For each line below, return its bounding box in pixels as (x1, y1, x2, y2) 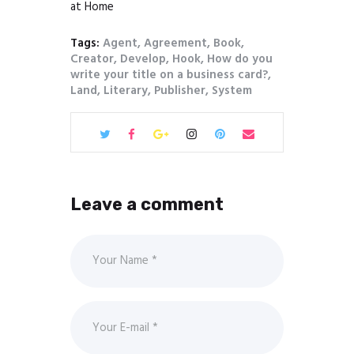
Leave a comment (70, 194, 224, 216)
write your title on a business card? (70, 65, 268, 85)
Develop (120, 49, 166, 69)
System (212, 81, 252, 100)
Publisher (154, 81, 205, 100)
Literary (104, 81, 148, 100)
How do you (207, 49, 273, 69)
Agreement (144, 33, 207, 53)
